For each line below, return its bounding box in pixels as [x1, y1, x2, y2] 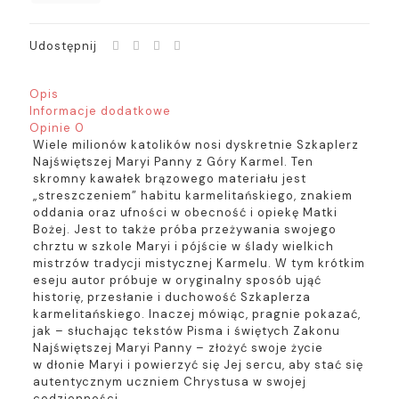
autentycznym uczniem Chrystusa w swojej [32, 374, 306, 389]
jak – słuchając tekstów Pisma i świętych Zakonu [32, 323, 340, 338]
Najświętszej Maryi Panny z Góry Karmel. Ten [32, 154, 313, 169]
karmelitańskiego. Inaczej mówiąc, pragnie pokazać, [32, 306, 361, 322]
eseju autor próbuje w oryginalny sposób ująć [32, 273, 322, 288]
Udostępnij [29, 38, 97, 53]
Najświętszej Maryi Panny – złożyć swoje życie [32, 340, 323, 355]
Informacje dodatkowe [29, 103, 171, 118]
